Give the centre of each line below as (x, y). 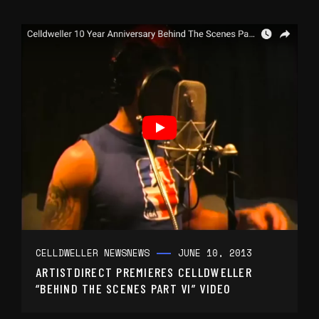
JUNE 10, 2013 (215, 252)
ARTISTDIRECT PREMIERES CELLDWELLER (144, 272)
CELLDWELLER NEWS (81, 252)
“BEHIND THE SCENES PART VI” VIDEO (134, 288)
